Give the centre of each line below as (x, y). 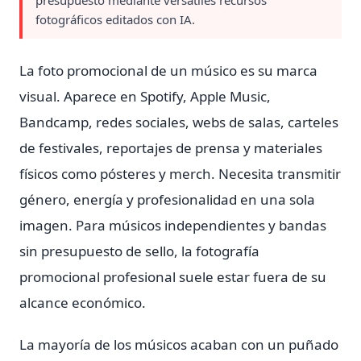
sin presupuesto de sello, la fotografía (139, 251)
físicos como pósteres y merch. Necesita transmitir (180, 174)
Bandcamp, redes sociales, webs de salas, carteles (179, 122)
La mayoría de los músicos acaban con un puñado (179, 344)
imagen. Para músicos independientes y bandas (173, 225)
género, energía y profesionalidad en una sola (167, 199)
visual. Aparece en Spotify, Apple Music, (145, 96)
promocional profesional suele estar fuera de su (173, 277)
